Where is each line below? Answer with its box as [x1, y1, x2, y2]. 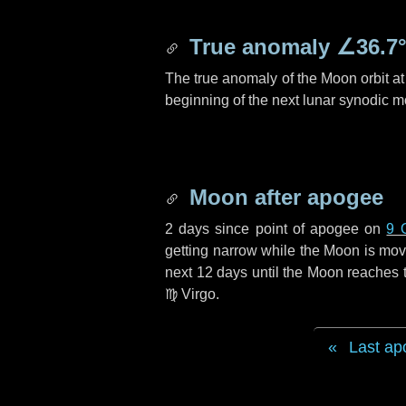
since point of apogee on [209, 221, 387, 237]
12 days [196, 265, 247, 280]
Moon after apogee [183, 185, 383, 209]
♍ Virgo [165, 286, 216, 302]
